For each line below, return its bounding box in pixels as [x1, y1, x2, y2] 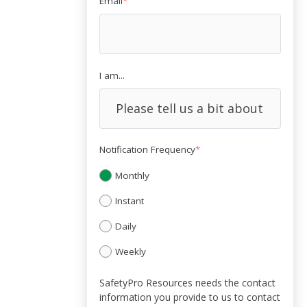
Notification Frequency [99, 143, 196, 156]
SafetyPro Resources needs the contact [99, 275, 276, 289]
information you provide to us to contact [99, 290, 281, 304]
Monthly [115, 169, 150, 182]
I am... [99, 69, 125, 82]
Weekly [115, 245, 147, 258]
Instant [115, 194, 145, 207]
